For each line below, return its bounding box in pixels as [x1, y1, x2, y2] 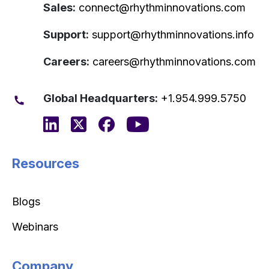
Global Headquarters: [43, 91, 158, 104]
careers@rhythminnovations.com [92, 55, 256, 68]
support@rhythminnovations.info [92, 28, 254, 41]
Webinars [12, 220, 58, 233]
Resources [12, 155, 79, 171]
